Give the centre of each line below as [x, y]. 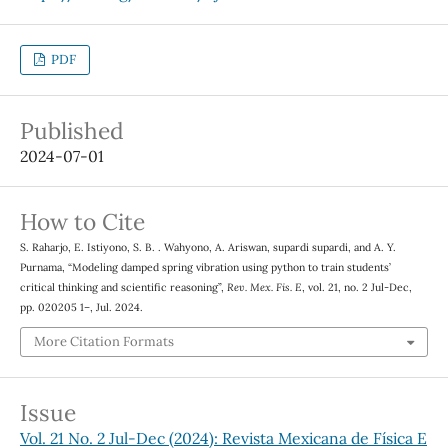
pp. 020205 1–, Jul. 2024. [81, 306]
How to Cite [82, 221]
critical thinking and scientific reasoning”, [123, 286]
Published [71, 130]
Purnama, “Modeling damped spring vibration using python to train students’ [205, 266]
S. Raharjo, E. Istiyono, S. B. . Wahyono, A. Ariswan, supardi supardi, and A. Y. [207, 246]
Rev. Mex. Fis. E [264, 286]
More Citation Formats [103, 342]
